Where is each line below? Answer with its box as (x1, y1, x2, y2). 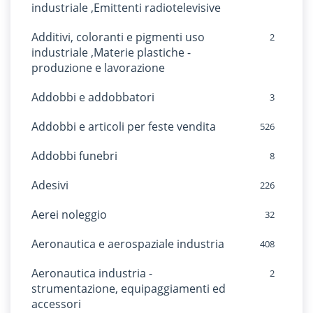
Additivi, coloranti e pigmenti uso (31, 29, 205, 45)
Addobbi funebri (31, 148, 117, 163)
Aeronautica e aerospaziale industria (31, 236, 224, 252)
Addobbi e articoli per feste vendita (31, 119, 216, 134)
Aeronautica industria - (31, 265, 152, 281)
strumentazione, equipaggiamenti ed (31, 281, 226, 296)
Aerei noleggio (31, 207, 107, 222)
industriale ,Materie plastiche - (31, 45, 191, 60)
